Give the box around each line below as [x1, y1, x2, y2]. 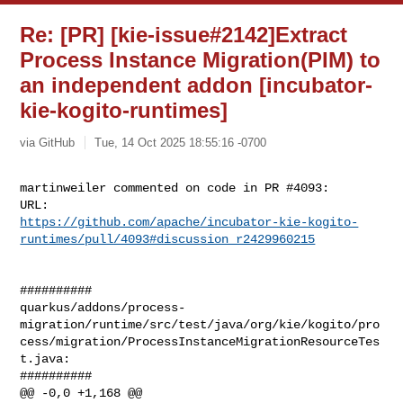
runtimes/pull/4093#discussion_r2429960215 [20, 231, 316, 246]
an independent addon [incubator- [20, 73, 373, 97]
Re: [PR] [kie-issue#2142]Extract [20, 22, 348, 47]
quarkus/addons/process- [20, 300, 186, 315]
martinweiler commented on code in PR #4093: [20, 180, 330, 195]
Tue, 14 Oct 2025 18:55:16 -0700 [94, 135, 267, 149]
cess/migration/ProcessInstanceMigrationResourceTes [20, 334, 381, 349]
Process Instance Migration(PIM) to [20, 48, 381, 72]
